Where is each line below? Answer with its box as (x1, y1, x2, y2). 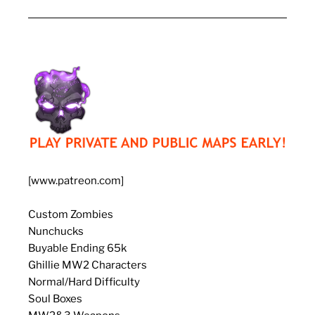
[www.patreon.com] (28, 174, 124, 187)
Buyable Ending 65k (28, 241, 127, 255)
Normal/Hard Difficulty (28, 275, 140, 288)
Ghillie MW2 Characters (28, 258, 147, 271)
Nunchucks (28, 224, 84, 238)
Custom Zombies (28, 207, 113, 221)
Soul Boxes (28, 292, 82, 305)
